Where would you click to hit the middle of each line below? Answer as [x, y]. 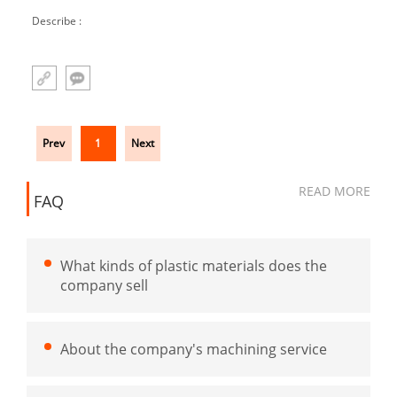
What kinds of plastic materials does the [194, 265]
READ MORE [335, 191]
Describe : [56, 21]
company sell [104, 285]
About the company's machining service [194, 349]
